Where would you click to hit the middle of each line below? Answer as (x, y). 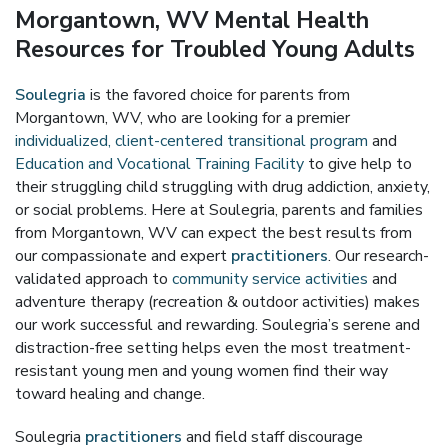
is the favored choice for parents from (218, 95)
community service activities (270, 279)
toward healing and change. (110, 394)
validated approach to (93, 279)
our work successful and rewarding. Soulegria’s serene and (217, 325)
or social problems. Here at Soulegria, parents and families (219, 210)
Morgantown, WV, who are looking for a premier (182, 118)
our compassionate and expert (123, 256)
